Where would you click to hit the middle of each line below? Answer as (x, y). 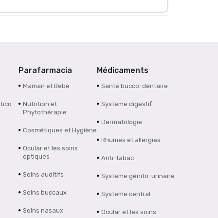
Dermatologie (122, 122)
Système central (126, 194)
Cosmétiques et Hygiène (60, 130)
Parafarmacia (45, 71)
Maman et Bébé (46, 86)
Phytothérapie (45, 112)
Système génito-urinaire (138, 176)
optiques (36, 157)
